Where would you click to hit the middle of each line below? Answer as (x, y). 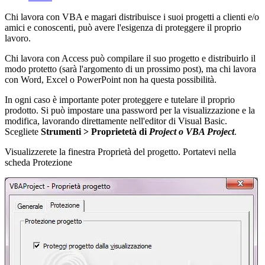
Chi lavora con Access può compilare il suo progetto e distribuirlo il (130, 58)
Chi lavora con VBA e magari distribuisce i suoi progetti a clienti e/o (132, 17)
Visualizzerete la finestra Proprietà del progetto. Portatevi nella (120, 151)
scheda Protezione (38, 162)
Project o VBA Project (192, 131)
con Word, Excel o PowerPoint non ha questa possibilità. (111, 79)
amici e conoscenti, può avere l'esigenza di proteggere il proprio (123, 27)
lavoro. (18, 38)
